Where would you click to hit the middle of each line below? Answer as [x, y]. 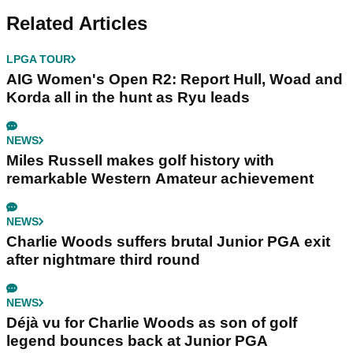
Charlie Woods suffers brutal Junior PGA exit [168, 241]
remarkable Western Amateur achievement [160, 178]
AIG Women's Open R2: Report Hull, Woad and [175, 79]
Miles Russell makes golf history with [140, 160]
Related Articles [77, 23]
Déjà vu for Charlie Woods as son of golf [152, 322]
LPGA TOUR [39, 59]
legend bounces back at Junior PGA [137, 340]
